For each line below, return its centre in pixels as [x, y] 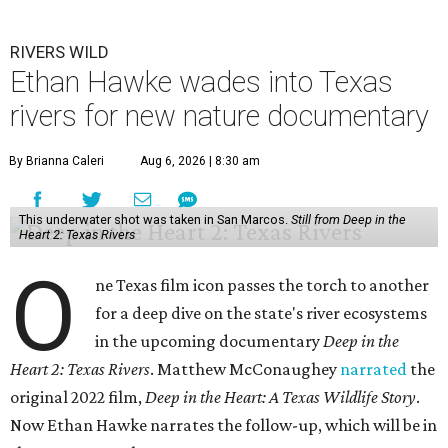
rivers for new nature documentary [219, 116]
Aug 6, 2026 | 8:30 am [200, 161]
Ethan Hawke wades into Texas [201, 82]
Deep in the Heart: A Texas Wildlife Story [280, 397]
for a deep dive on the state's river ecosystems [261, 313]
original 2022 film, [77, 397]
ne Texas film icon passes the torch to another [262, 285]
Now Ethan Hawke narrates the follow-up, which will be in [223, 425]
